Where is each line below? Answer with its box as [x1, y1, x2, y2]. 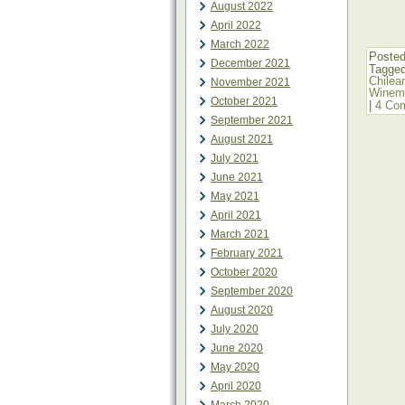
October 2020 [211, 266, 278, 278]
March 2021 [211, 228, 269, 240]
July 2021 [211, 152, 259, 165]
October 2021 [211, 95, 278, 108]
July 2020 [211, 323, 259, 335]
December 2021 [211, 57, 290, 70]
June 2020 [211, 342, 263, 354]
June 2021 [211, 171, 263, 184]
